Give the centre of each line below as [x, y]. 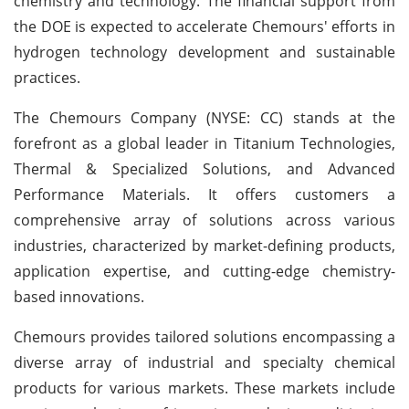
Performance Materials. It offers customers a [204, 194]
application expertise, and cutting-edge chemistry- [204, 271]
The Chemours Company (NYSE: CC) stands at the [204, 117]
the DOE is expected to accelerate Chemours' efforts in [204, 26]
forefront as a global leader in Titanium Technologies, [204, 143]
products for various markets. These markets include [204, 388]
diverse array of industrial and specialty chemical [204, 362]
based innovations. [79, 296]
